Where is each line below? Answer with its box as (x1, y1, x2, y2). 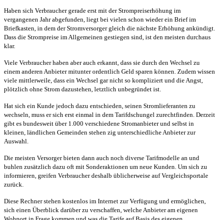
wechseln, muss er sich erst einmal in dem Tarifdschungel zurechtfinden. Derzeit (4, 110, 215, 118)
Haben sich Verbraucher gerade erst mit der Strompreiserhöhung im (4, 6, 181, 14)
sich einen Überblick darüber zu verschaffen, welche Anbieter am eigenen (4, 206, 198, 214)
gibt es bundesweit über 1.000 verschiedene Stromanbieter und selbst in (4, 119, 194, 127)
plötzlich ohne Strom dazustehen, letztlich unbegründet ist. (4, 85, 161, 93)
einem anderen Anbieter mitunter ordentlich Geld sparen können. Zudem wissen (4, 67, 215, 75)
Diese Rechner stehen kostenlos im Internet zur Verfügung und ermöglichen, (4, 197, 206, 205)
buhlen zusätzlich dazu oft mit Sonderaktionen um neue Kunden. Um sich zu (4, 163, 207, 170)
